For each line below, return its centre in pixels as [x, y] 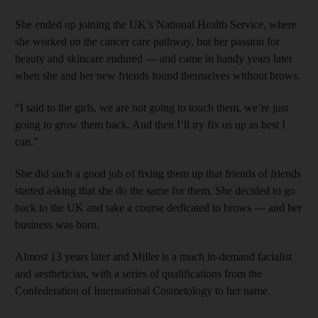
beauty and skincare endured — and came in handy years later [154, 58]
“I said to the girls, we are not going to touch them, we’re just [152, 107]
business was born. [57, 224]
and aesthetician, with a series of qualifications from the [138, 273]
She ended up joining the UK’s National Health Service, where [156, 24]
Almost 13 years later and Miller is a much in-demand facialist [153, 256]
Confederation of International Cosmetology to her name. [143, 290]
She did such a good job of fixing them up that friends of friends [158, 173]
